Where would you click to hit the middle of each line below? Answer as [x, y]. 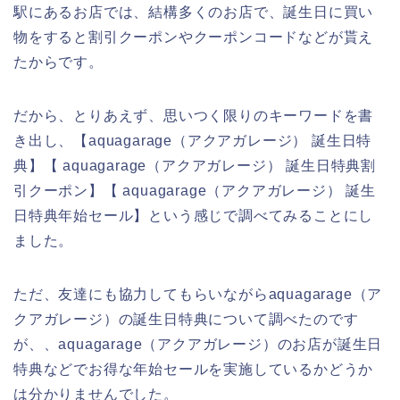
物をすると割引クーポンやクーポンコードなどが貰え [194, 37]
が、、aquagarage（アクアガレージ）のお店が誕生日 [198, 344]
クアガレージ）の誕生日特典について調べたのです [186, 319]
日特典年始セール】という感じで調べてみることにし [194, 215]
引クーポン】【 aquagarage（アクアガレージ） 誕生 [195, 190]
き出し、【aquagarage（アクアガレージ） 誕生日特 [193, 140]
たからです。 [58, 62]
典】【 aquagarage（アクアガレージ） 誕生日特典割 [195, 165]
